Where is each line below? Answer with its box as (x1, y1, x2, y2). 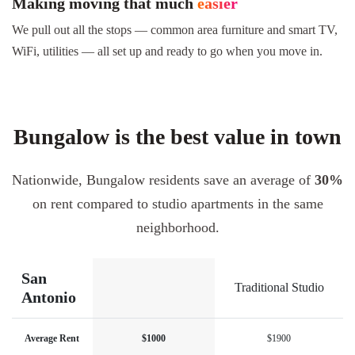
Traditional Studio (234, 280, 324, 294)
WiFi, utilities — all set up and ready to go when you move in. (12, 44, 323, 58)
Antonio (21, 288, 76, 306)
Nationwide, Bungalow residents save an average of (12, 171, 315, 188)
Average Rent (25, 332, 79, 344)
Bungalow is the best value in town (13, 124, 342, 149)
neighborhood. (136, 219, 219, 235)
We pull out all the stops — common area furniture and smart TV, (12, 22, 338, 36)
